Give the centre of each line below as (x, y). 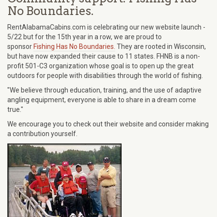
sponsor (20, 47)
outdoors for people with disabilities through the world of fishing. (105, 76)
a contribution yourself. (42, 134)
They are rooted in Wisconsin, (161, 47)
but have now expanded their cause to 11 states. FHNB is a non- (104, 56)
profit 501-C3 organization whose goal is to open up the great (101, 66)
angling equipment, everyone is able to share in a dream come (102, 100)
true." (15, 110)
